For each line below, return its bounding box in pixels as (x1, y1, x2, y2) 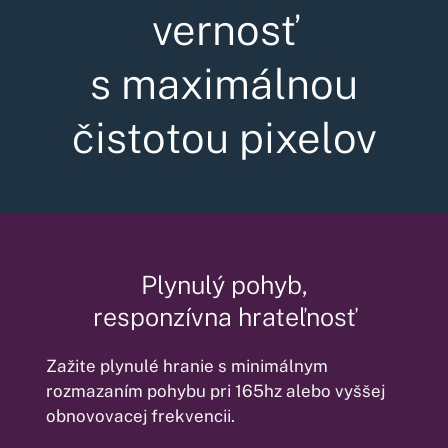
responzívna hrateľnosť (92, 301, 356, 332)
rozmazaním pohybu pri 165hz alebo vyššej (46, 381, 386, 402)
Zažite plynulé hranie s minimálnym (46, 356, 329, 377)
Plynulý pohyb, (140, 269, 308, 300)
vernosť (151, 5, 297, 55)
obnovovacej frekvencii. (46, 406, 236, 427)
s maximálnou (90, 59, 358, 109)
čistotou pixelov (71, 113, 377, 163)
